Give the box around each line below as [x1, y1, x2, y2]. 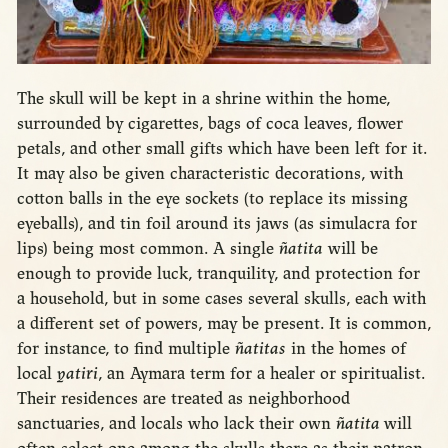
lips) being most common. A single [16, 237, 279, 259]
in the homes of [285, 337, 406, 359]
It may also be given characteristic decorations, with [16, 162, 403, 184]
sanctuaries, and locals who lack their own [16, 412, 336, 434]
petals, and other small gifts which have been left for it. [16, 137, 427, 159]
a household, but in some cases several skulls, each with [16, 287, 426, 309]
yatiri [56, 362, 98, 384]
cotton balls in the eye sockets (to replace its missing [16, 187, 408, 209]
